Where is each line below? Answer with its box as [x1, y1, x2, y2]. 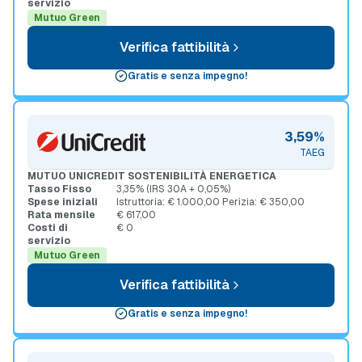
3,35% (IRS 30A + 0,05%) [116, 183, 230, 196]
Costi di [27, 221, 68, 234]
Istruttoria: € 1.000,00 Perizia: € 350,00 [116, 196, 305, 208]
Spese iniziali [27, 196, 98, 208]
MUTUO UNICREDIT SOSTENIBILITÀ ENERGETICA [27, 170, 276, 183]
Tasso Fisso [27, 183, 91, 196]
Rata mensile [27, 208, 95, 221]
